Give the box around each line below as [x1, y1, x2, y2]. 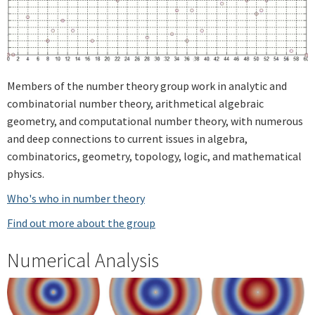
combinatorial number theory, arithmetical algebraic [7, 96, 264, 110]
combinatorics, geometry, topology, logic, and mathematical [7, 148, 302, 163]
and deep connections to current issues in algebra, [7, 131, 247, 146]
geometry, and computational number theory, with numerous [7, 113, 303, 128]
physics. [7, 166, 44, 181]
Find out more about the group [7, 215, 155, 230]
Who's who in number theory [7, 191, 145, 205]
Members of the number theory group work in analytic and [7, 78, 287, 93]
